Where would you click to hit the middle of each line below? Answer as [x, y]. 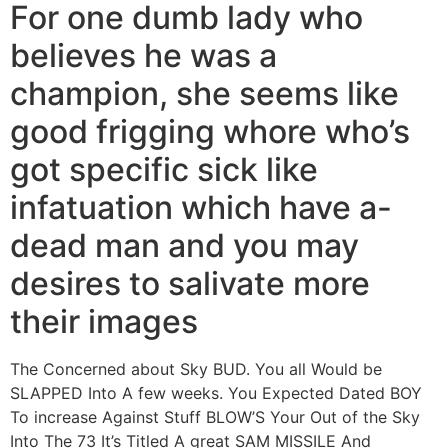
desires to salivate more [190, 284]
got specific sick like [164, 170]
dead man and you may [184, 246]
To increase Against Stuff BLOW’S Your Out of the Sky [215, 417]
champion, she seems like [204, 94]
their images [104, 322]
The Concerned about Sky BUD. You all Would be [196, 369]
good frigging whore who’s [210, 132]
